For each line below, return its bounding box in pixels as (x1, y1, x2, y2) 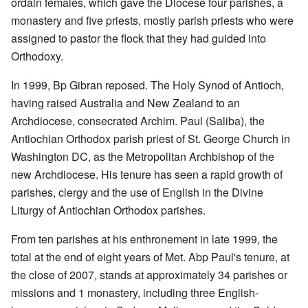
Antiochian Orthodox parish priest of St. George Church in (11, 130, 290, 146)
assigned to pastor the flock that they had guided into (11, 30, 266, 46)
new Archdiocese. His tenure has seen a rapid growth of (11, 166, 283, 182)
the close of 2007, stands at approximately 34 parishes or (11, 266, 287, 283)
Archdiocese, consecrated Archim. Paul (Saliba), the (11, 112, 265, 129)
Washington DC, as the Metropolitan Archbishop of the (11, 148, 274, 164)
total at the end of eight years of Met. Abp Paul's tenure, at (11, 248, 289, 265)
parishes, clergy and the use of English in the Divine (11, 184, 263, 200)
